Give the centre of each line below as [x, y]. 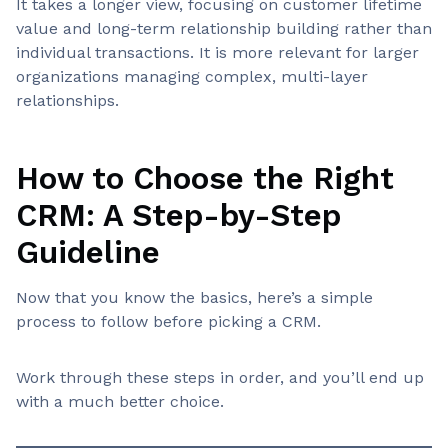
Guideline [88, 252]
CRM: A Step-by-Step [178, 215]
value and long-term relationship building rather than [224, 28]
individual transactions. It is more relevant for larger [217, 52]
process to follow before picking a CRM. [168, 321]
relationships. [67, 100]
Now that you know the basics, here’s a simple [194, 297]
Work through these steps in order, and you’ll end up [220, 377]
